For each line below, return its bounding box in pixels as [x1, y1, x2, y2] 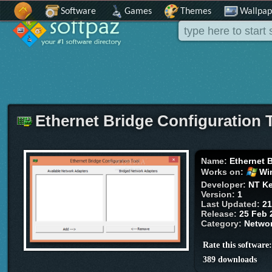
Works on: [201, 167, 246, 177]
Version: [201, 189, 238, 200]
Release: [201, 209, 240, 219]
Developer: [201, 180, 249, 190]
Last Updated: [201, 199, 263, 209]
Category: [201, 219, 245, 229]
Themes [180, 7, 211, 16]
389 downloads [203, 255, 257, 265]
